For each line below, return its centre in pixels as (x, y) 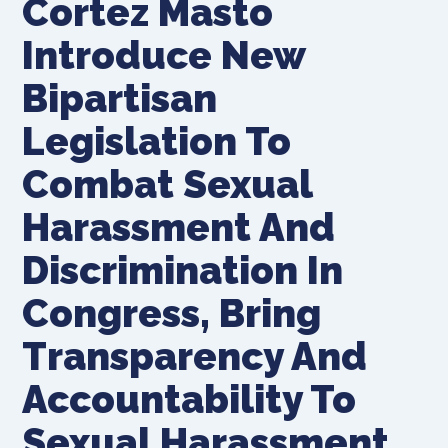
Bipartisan (120, 98)
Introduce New (164, 55)
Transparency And (195, 356)
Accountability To (189, 399)
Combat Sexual (167, 184)
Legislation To (157, 141)
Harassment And (179, 227)
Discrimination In (183, 270)
